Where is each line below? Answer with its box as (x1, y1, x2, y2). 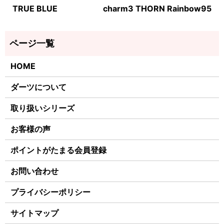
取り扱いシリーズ (10, 103, 75, 113)
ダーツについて (10, 82, 67, 92)
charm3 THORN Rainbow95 (103, 3, 211, 14)
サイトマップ (10, 208, 59, 218)
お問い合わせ (10, 166, 59, 176)
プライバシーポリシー (10, 187, 91, 197)
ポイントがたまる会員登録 (10, 145, 107, 155)
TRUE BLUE (12, 3, 57, 14)
